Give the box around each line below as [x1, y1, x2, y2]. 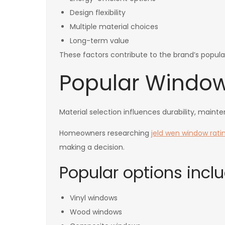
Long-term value [70, 35, 129, 46]
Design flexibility [70, 7, 126, 18]
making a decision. [59, 142, 125, 152]
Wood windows [70, 206, 122, 217]
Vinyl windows [70, 192, 118, 203]
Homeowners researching [59, 128, 151, 138]
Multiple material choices [70, 21, 158, 32]
